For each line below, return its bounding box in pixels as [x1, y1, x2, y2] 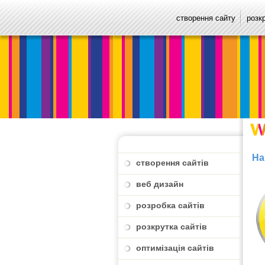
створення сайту [176, 14, 235, 22]
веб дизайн [136, 179, 183, 189]
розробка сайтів [136, 201, 205, 210]
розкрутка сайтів [136, 222, 207, 231]
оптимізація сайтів [136, 243, 214, 253]
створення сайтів [136, 158, 209, 167]
